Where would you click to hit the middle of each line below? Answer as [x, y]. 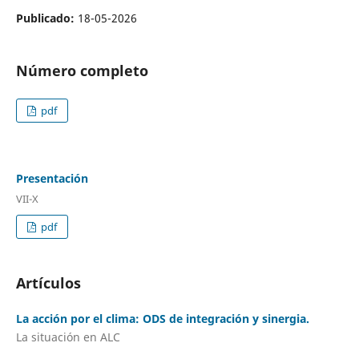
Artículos [48, 282]
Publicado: [46, 18]
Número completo [82, 70]
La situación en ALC [68, 337]
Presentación [52, 178]
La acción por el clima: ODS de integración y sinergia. [162, 318]
